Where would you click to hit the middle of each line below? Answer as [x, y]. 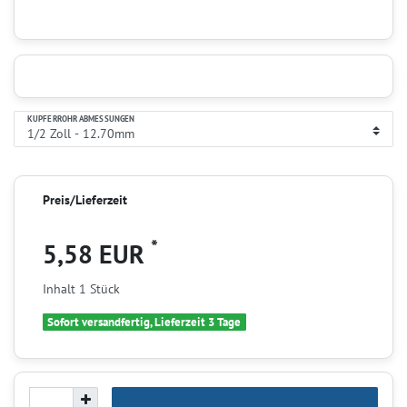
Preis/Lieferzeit [85, 199]
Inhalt [61, 288]
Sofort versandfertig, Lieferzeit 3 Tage [144, 322]
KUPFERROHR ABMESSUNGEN [81, 119]
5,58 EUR [97, 253]
